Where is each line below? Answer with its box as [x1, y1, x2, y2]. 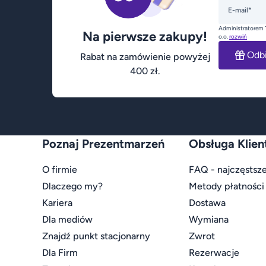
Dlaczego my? [42, 180, 103, 192]
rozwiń [229, 32, 247, 40]
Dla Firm [42, 247, 78, 259]
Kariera [42, 197, 72, 209]
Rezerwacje [188, 247, 239, 259]
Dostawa [188, 197, 226, 209]
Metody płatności [188, 180, 264, 192]
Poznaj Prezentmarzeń [42, 137, 164, 151]
